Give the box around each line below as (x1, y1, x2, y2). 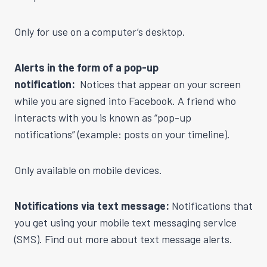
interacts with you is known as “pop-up (14, 110, 191, 124)
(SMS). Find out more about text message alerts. (14, 232, 232, 246)
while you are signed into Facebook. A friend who (14, 94, 236, 107)
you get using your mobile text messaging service (14, 215, 237, 229)
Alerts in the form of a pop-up (14, 60, 159, 74)
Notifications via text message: (14, 198, 172, 212)
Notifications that (172, 198, 253, 212)
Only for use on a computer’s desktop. (14, 24, 185, 38)
